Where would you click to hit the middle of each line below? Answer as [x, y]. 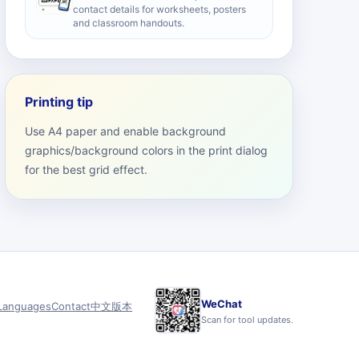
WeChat [222, 303]
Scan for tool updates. [247, 319]
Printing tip [59, 102]
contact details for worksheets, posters [159, 9]
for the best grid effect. [86, 169]
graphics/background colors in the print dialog [146, 150]
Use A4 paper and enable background [125, 131]
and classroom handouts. [129, 23]
